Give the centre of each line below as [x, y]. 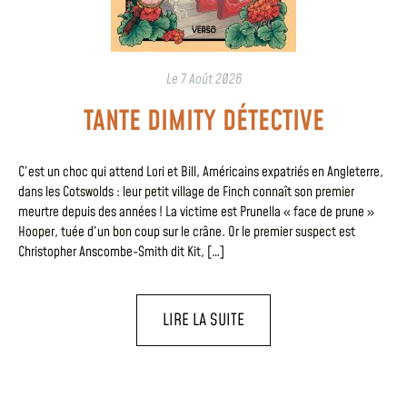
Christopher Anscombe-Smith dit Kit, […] [121, 253]
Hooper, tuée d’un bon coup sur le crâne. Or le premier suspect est [187, 233]
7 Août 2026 [211, 80]
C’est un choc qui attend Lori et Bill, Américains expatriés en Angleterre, [201, 173]
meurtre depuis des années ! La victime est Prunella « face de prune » [196, 213]
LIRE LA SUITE [203, 320]
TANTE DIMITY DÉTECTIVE [203, 122]
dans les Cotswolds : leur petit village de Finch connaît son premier [186, 193]
